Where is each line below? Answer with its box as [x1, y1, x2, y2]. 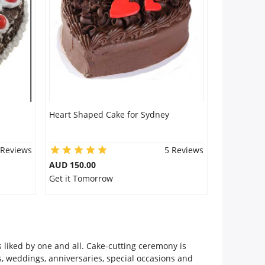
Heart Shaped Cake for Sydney [49, 109, 169, 120]
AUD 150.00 [49, 159, 96, 170]
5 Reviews [164, 144, 203, 156]
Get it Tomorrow [49, 173, 113, 184]
